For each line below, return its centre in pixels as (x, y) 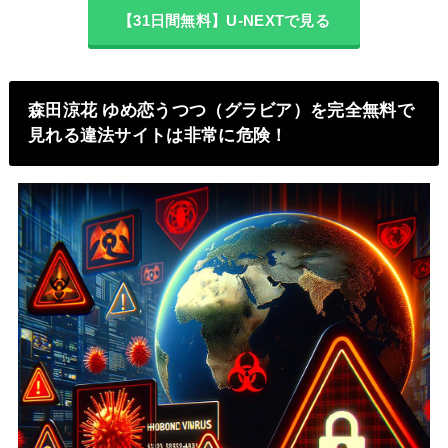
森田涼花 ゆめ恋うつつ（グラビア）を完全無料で (220, 110)
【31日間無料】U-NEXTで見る (224, 20)
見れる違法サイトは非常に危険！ (157, 135)
